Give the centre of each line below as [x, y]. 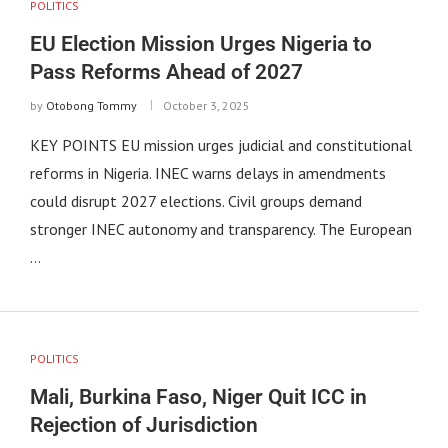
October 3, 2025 [206, 106]
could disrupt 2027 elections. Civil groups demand [195, 201]
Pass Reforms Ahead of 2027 [166, 72]
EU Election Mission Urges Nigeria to [200, 44]
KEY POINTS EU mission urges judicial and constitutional [220, 145]
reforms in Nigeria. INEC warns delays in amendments [207, 173]
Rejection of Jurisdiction [143, 425]
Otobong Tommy [91, 106]
